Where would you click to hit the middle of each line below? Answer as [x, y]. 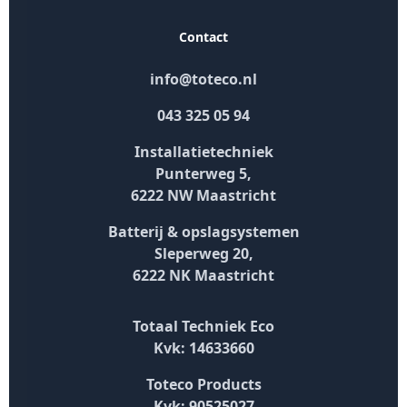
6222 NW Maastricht [203, 195]
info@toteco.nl [203, 79]
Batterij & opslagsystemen [203, 231]
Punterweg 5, [203, 173]
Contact [203, 36]
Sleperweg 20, [203, 253]
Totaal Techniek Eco [203, 326]
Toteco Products [203, 384]
